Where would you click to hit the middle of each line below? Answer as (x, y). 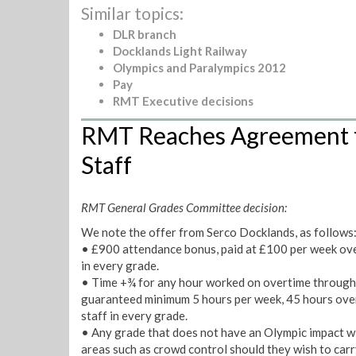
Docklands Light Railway (180, 51)
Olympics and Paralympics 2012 (199, 68)
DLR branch (145, 34)
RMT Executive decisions (183, 101)
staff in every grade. (134, 315)
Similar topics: (132, 13)
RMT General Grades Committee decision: (184, 207)
